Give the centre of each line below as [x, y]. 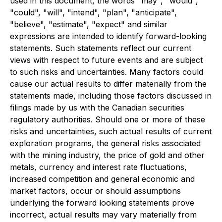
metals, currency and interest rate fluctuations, [98, 167]
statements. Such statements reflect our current [101, 48]
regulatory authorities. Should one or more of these [108, 119]
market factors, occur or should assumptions [95, 191]
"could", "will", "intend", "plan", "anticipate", [93, 12]
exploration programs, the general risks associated [105, 143]
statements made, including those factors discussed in [111, 96]
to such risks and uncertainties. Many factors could [107, 72]
